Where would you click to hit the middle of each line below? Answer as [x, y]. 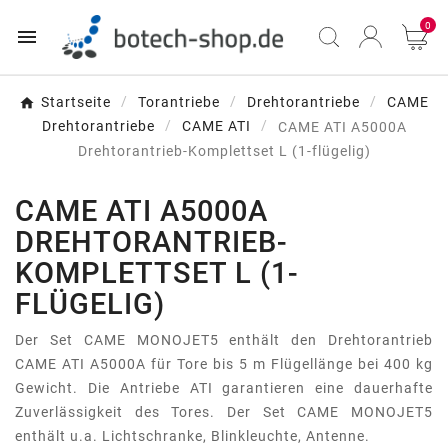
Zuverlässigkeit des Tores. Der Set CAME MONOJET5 [224, 411]
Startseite [76, 102]
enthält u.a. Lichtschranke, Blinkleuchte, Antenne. [192, 435]
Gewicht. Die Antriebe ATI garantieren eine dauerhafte [224, 387]
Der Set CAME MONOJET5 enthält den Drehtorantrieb [224, 339]
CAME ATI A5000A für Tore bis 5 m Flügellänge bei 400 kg [224, 363]
